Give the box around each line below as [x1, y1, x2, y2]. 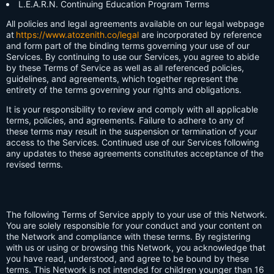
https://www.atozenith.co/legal [16, 29, 139, 40]
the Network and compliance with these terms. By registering [6, 231, 251, 242]
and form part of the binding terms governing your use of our [6, 40, 250, 51]
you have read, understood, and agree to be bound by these [6, 253, 249, 264]
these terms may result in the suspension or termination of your [6, 125, 257, 136]
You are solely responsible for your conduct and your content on [6, 220, 262, 231]
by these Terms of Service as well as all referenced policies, [6, 62, 244, 73]
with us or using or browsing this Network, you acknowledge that [6, 242, 265, 253]
